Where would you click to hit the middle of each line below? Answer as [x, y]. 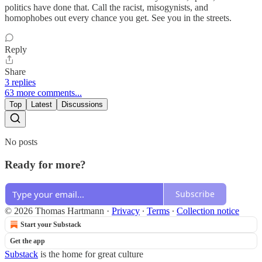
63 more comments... [43, 93]
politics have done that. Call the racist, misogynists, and [106, 8]
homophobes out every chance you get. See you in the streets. [118, 18]
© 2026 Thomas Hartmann [54, 211]
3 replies [20, 82]
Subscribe [195, 194]
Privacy [126, 211]
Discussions [82, 105]
